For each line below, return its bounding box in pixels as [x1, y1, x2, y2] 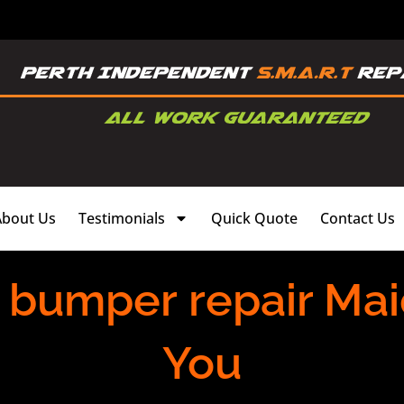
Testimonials [78, 207, 165, 228]
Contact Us [320, 207, 395, 228]
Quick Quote [211, 207, 298, 228]
